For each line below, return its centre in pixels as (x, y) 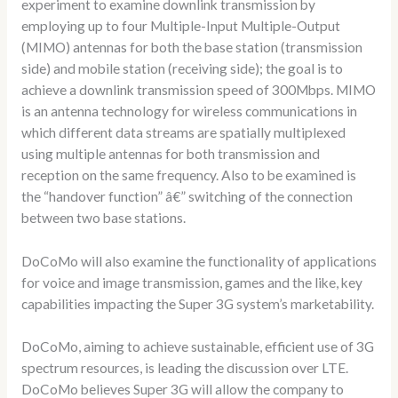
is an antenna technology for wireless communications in (189, 111)
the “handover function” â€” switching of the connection (187, 196)
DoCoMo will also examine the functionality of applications (199, 261)
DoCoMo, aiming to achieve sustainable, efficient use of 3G (197, 347)
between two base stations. (103, 217)
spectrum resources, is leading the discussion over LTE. (184, 368)
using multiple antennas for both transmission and (170, 153)
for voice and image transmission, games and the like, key (191, 282)
